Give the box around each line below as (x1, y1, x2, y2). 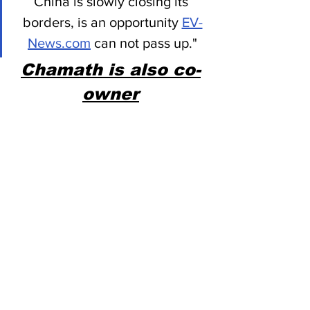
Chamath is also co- (21, 60, 201, 79)
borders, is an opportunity (22, 14, 182, 30)
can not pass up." (91, 35, 197, 51)
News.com (28, 35, 91, 51)
